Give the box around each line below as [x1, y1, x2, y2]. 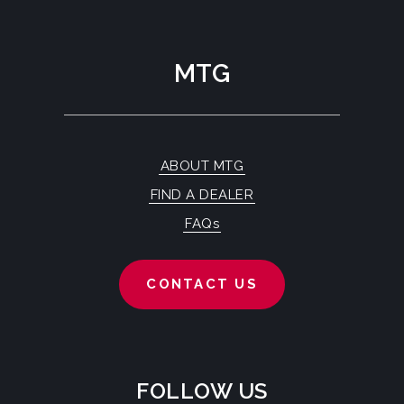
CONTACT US [146, 276, 258, 293]
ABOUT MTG [160, 157, 244, 174]
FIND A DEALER [150, 186, 254, 203]
